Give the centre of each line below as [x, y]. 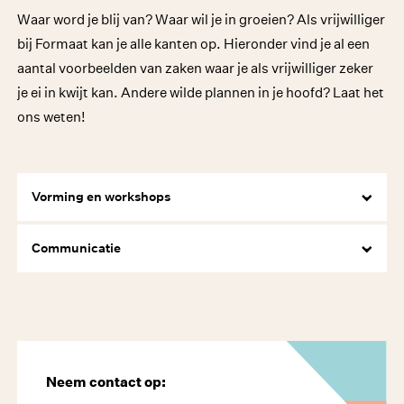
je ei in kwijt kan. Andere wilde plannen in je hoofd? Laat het [201, 93]
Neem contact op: [106, 382]
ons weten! [52, 117]
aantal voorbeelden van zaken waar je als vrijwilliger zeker [196, 69]
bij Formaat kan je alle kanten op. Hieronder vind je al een [194, 44]
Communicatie [77, 248]
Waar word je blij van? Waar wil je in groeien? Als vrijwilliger [202, 20]
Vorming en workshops [101, 197]
